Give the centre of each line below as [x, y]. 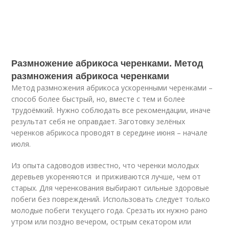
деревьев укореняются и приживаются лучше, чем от [106, 177]
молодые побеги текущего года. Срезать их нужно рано [110, 210]
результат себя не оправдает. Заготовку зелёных [98, 121]
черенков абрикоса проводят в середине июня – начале [110, 133]
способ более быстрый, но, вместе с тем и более [98, 99]
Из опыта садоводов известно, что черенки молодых [105, 165]
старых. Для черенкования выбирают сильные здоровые [110, 188]
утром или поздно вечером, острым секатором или [101, 222]
